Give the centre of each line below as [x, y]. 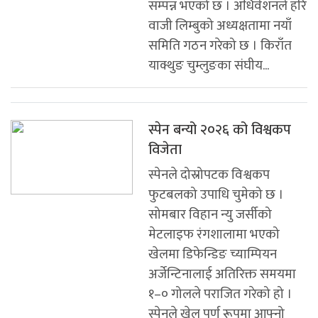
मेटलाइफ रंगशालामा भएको [214, 234]
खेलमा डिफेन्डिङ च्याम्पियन [213, 254]
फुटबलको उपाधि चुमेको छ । [216, 194]
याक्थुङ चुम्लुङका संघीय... [209, 65]
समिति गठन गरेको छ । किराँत [220, 45]
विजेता [165, 149]
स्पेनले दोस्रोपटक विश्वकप [209, 175]
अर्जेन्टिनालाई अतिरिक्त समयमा [222, 274]
